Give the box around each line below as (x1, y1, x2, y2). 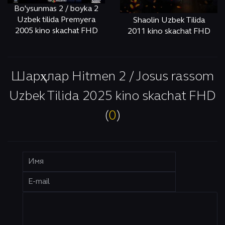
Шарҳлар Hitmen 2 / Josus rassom (11, 71, 214, 83)
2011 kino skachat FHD (127, 28, 210, 35)
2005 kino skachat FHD (15, 28, 98, 35)
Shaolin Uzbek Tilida (133, 17, 205, 24)
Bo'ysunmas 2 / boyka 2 (14, 6, 98, 13)
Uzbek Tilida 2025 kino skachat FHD (9, 91, 216, 102)
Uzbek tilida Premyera (17, 17, 95, 24)
